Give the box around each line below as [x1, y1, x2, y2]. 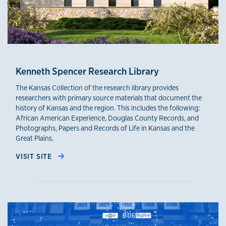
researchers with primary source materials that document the [16, 93, 202, 102]
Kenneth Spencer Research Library [16, 65, 159, 78]
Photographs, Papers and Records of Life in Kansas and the [16, 123, 195, 133]
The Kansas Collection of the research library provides [16, 83, 179, 92]
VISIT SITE [16, 151, 54, 161]
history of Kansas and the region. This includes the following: [16, 103, 200, 112]
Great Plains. [16, 133, 53, 143]
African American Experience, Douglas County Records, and [16, 113, 199, 123]
